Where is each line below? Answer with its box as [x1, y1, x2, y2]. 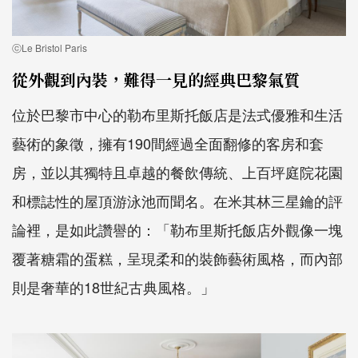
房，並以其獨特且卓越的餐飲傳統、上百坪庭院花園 [12, 161, 343, 182]
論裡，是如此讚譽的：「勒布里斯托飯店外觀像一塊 [12, 218, 343, 240]
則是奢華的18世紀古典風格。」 [12, 276, 215, 297]
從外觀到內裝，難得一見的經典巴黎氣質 [12, 67, 300, 91]
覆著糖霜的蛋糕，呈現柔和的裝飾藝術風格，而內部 [12, 247, 343, 268]
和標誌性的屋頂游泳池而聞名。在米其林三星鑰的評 [12, 189, 343, 211]
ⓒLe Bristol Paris [12, 40, 87, 54]
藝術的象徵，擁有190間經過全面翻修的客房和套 [12, 132, 324, 153]
